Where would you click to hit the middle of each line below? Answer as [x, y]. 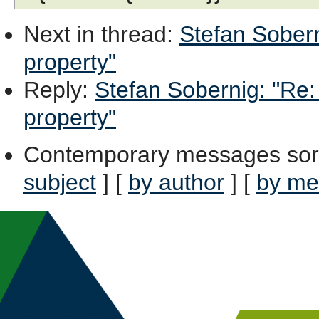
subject [60, 182]
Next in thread [95, 34]
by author [176, 182]
